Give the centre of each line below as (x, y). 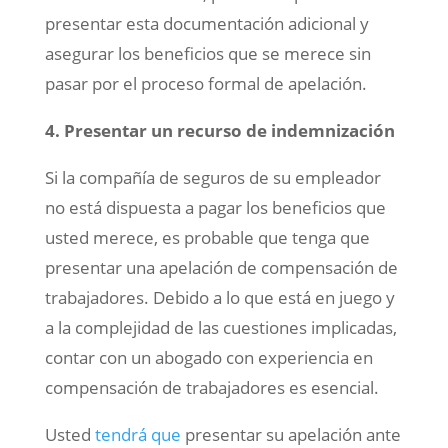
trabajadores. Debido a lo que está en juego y (219, 298)
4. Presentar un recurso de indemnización (219, 131)
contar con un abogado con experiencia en (208, 358)
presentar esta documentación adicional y (206, 24)
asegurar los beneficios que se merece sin (207, 54)
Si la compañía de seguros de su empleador (212, 178)
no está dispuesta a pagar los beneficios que (215, 208)
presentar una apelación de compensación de (221, 268)
